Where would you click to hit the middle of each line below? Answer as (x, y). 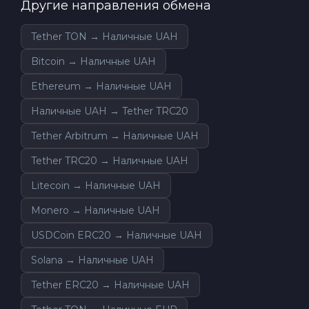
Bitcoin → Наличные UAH (93, 61)
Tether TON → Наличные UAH (104, 36)
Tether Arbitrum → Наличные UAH (115, 136)
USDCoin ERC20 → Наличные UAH (117, 235)
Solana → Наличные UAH (92, 260)
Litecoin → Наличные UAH (96, 185)
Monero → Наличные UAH (96, 210)
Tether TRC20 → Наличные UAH (110, 160)
